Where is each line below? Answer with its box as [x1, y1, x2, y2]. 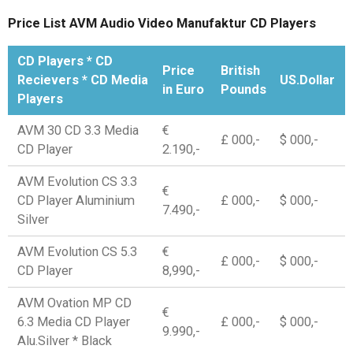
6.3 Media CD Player [17, 314, 131, 330]
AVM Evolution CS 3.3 [17, 174, 138, 190]
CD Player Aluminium [17, 193, 136, 209]
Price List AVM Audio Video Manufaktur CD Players [8, 15, 316, 31]
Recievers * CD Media [17, 72, 149, 88]
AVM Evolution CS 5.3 [17, 244, 138, 260]
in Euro [162, 82, 205, 98]
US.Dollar [280, 72, 336, 88]
